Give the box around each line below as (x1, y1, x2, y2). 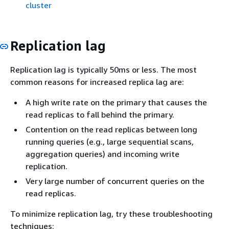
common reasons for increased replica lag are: (10, 77, 184, 87)
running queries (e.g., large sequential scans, (26, 136, 194, 147)
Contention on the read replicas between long (26, 124, 197, 134)
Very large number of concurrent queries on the (26, 176, 204, 186)
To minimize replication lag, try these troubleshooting (10, 209, 213, 219)
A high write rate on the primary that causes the (26, 97, 207, 107)
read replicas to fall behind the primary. (26, 109, 174, 120)
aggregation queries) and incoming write (26, 149, 179, 159)
